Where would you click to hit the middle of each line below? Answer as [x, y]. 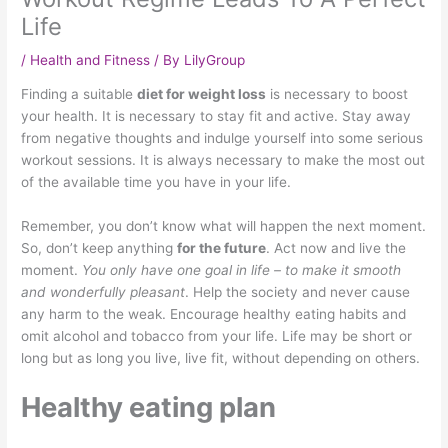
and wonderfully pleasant [103, 292]
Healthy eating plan [149, 406]
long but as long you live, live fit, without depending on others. [221, 358]
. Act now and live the [336, 248]
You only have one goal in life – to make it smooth [242, 270]
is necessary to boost [337, 94]
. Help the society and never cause [298, 292]
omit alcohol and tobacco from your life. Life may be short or [217, 336]
